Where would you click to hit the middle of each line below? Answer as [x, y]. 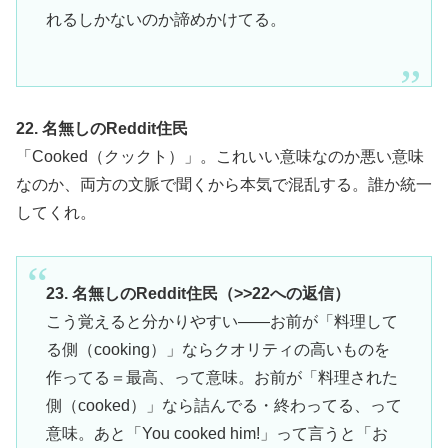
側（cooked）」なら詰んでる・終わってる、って [223, 405]
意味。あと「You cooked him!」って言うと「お [216, 433]
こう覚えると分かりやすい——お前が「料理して [221, 321]
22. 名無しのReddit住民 [102, 129]
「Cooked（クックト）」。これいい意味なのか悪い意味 [220, 157]
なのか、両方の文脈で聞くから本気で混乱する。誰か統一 [224, 185]
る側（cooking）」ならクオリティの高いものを [217, 349]
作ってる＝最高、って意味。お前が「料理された [221, 377]
